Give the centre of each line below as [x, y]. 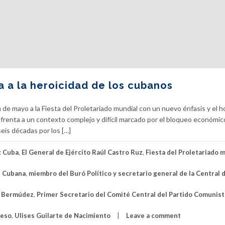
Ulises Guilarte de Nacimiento [63, 216]
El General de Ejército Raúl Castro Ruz [82, 152]
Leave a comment [153, 216]
